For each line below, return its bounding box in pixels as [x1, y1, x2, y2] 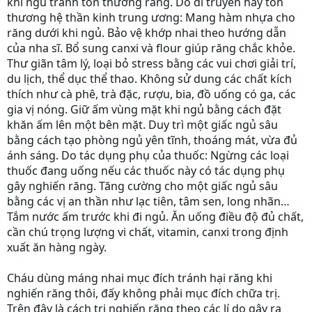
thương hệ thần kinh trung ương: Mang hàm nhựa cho [7, 10, 295, 25]
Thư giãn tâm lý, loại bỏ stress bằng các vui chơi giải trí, [7, 56, 296, 71]
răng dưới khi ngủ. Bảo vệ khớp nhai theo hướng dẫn [7, 25, 286, 40]
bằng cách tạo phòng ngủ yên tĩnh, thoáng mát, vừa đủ [7, 132, 297, 148]
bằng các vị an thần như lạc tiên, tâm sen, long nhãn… [7, 194, 290, 209]
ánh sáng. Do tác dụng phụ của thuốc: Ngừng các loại [7, 148, 289, 163]
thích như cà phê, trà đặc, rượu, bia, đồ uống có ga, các [7, 86, 296, 102]
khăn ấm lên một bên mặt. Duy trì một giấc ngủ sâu [7, 117, 278, 132]
